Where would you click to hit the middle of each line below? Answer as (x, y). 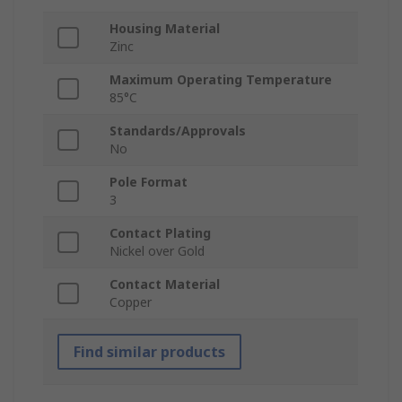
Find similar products (149, 352)
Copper (131, 302)
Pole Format (149, 182)
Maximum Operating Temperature (221, 80)
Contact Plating (160, 233)
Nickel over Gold (157, 251)
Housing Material (165, 29)
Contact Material (165, 284)
